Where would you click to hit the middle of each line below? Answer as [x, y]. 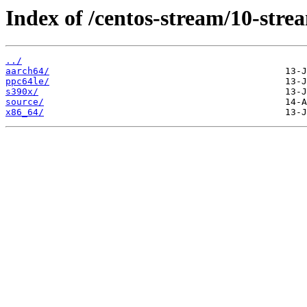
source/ [25, 102]
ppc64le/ [27, 82]
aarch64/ [27, 71]
